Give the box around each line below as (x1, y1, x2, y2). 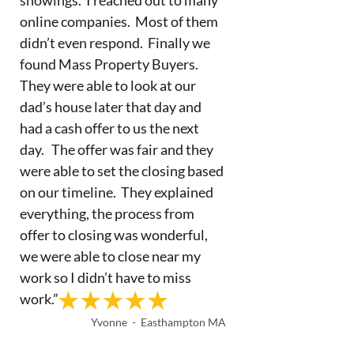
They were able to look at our (19, 76, 196, 94)
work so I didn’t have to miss (19, 268, 191, 286)
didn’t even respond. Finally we (19, 33, 210, 51)
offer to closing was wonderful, (19, 225, 208, 243)
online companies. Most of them (19, 12, 218, 30)
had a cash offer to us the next (19, 119, 199, 137)
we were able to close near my (19, 247, 201, 265)
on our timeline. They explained (19, 183, 213, 201)
